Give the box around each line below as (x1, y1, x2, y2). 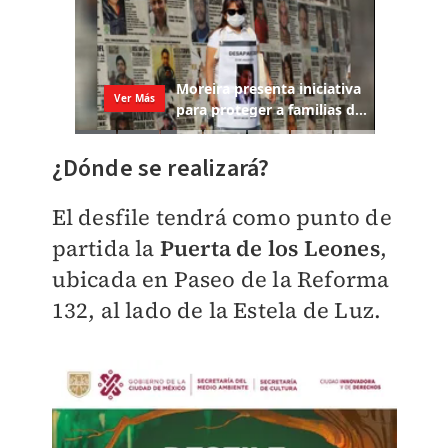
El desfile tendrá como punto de (51, 202, 392, 233)
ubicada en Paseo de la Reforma (51, 264, 390, 295)
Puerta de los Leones (159, 233, 380, 264)
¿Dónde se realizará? (51, 151, 270, 187)
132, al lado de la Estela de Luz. (51, 295, 387, 326)
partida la (51, 233, 160, 264)
